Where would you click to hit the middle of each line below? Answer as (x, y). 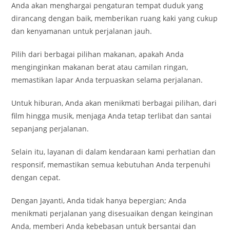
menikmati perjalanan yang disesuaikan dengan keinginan (112, 213)
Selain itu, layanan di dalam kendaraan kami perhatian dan (114, 152)
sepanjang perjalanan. (50, 129)
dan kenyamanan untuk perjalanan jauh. (82, 31)
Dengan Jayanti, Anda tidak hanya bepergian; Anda (99, 200)
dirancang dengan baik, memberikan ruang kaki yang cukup (115, 18)
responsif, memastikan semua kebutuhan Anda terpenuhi (111, 165)
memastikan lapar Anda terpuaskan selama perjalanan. (107, 80)
